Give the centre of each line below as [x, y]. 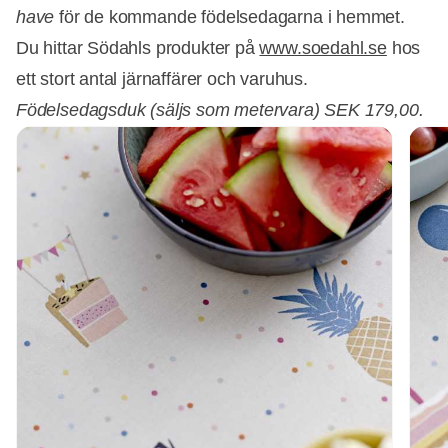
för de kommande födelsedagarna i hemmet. [234, 17]
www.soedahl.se [323, 48]
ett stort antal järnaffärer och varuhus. [162, 79]
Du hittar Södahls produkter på [138, 48]
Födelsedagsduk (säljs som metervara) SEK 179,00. [222, 110]
